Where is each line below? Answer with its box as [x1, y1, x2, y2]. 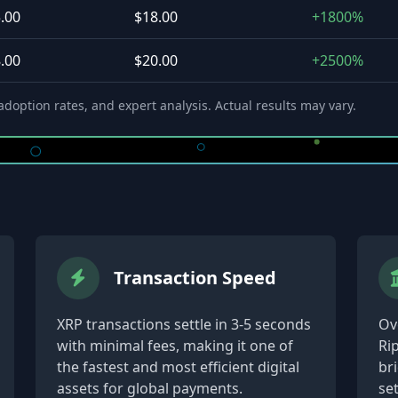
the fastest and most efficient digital [57, 357, 300, 377]
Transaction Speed [114, 266, 277, 290]
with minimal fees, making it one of [57, 336, 294, 355]
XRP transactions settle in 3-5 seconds [57, 314, 312, 334]
